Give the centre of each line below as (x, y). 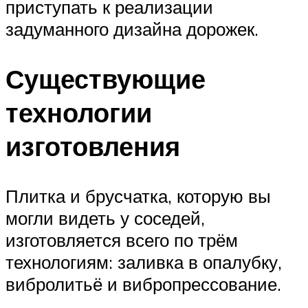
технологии (79, 113)
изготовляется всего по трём (122, 240)
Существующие (106, 79)
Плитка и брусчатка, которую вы (138, 196)
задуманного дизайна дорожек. (132, 29)
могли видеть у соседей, (105, 218)
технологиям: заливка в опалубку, (144, 262)
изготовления (93, 146)
